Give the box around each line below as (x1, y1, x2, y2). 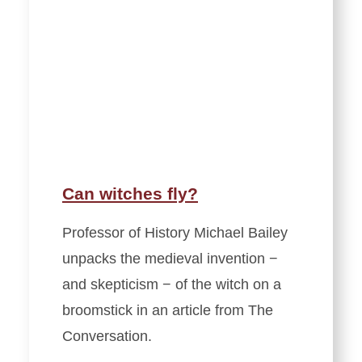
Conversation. (62, 327, 152, 344)
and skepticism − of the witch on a (62, 276, 281, 293)
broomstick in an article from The (62, 301, 273, 318)
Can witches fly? (62, 183, 198, 203)
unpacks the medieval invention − (62, 250, 278, 267)
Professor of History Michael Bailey (62, 224, 288, 241)
